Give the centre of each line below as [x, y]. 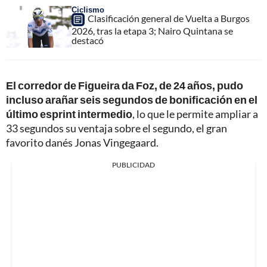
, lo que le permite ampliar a [195, 114]
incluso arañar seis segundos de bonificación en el [132, 100]
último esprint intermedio [69, 114]
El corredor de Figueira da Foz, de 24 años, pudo [125, 86]
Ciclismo [88, 10]
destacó [88, 41]
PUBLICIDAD [133, 165]
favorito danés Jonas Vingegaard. [82, 143]
